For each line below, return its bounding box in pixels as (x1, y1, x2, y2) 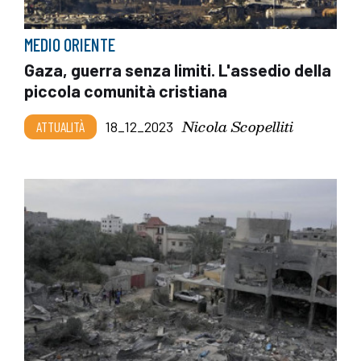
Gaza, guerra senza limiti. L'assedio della (24, 60, 331, 81)
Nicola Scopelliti (182, 114, 293, 139)
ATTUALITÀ (36, 118, 85, 136)
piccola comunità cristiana (24, 81, 227, 102)
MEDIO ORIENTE (24, 34, 115, 56)
